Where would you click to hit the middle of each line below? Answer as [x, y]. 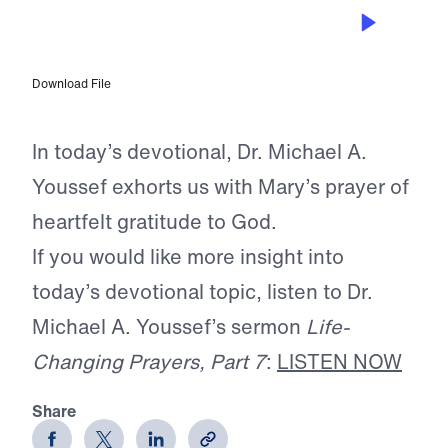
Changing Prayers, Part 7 [149, 362]
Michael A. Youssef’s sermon [169, 327]
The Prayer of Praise [132, 34]
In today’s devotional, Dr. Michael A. [199, 152]
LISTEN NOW [339, 362]
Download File [71, 84]
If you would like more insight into [188, 257]
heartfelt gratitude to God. [154, 222]
